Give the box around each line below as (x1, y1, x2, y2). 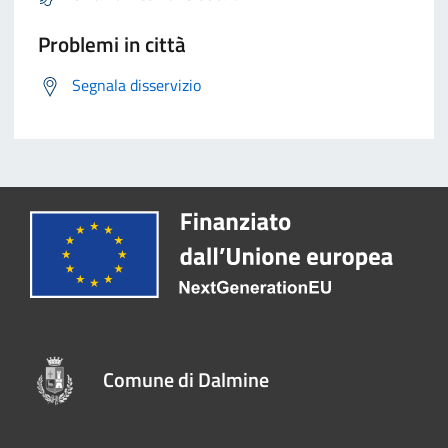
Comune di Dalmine (103, 364, 269, 396)
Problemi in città (38, 28, 186, 61)
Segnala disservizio (72, 73, 201, 98)
